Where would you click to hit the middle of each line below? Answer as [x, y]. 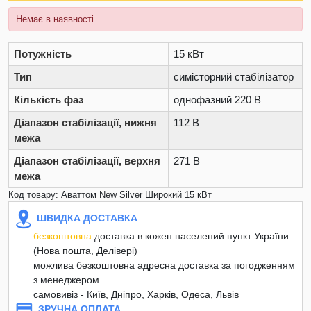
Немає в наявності [55, 19]
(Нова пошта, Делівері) [85, 250]
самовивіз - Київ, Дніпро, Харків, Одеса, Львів [136, 294]
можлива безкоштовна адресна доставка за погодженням [164, 265]
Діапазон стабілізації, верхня [87, 160]
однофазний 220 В [217, 99]
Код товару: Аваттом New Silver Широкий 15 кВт [110, 194]
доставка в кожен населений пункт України [190, 236]
